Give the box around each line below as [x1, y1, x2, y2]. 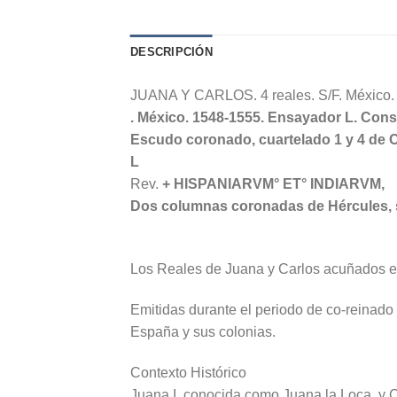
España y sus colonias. [130, 323, 276, 339]
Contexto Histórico [130, 364, 246, 380]
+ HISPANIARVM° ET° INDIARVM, [162, 176, 385, 192]
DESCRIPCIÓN [130, 45, 213, 59]
